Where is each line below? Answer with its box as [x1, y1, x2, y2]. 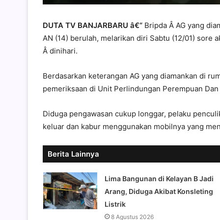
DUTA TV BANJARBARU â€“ [43, 21, 142, 30]
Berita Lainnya [48, 149, 99, 159]
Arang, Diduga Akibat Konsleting [104, 187, 213, 195]
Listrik [104, 200, 126, 208]
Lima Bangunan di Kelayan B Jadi [104, 174, 214, 183]
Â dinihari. [43, 46, 78, 55]
